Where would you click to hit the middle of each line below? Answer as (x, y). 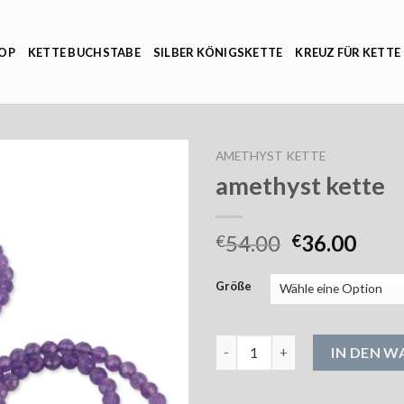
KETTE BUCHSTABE (84, 52)
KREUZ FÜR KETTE (348, 52)
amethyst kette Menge (285, 344)
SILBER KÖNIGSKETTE (218, 52)
